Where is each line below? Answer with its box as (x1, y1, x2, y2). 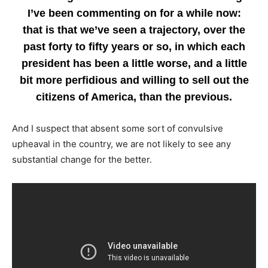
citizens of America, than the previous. (36, 91, 232, 103)
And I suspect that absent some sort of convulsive (12, 123, 223, 134)
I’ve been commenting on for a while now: (27, 7, 241, 19)
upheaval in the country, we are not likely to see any (12, 138, 231, 150)
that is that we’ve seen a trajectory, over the (23, 24, 245, 36)
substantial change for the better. (12, 154, 152, 165)
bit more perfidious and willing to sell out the (19, 74, 249, 86)
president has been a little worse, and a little (21, 57, 247, 69)
